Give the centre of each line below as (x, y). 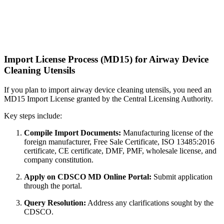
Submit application (182, 176)
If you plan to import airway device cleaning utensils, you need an (108, 89)
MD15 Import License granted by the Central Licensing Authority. (108, 98)
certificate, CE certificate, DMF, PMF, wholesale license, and (120, 150)
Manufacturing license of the (167, 132)
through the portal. (53, 185)
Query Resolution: (55, 202)
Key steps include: (33, 115)
